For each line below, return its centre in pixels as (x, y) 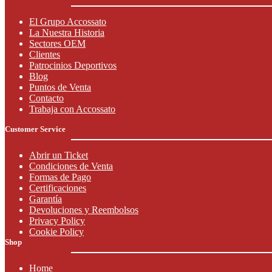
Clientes (45, 54)
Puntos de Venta (60, 87)
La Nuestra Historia (67, 32)
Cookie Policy (56, 232)
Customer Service (35, 129)
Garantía (46, 199)
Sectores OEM (57, 43)
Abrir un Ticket (59, 155)
